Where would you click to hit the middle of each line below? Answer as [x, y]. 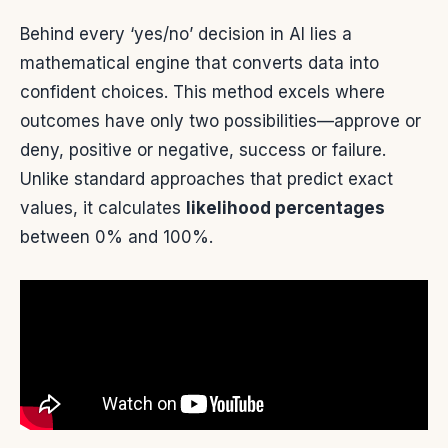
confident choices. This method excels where [202, 92]
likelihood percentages [285, 208]
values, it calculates [103, 208]
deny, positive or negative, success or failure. [203, 150]
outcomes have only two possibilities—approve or [220, 121]
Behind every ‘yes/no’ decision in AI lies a [186, 34]
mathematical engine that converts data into [199, 63]
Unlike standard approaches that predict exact [206, 179]
